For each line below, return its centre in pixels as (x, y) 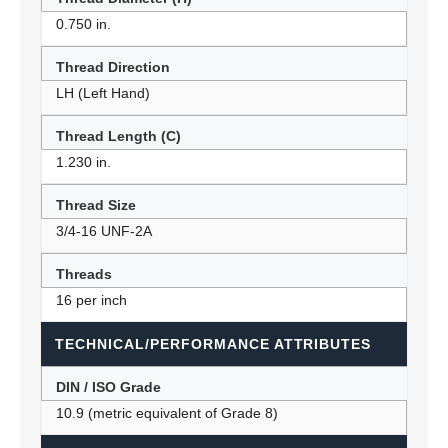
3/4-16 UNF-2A (104, 231)
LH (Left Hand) (103, 93)
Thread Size (96, 205)
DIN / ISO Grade (108, 387)
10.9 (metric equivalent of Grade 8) (167, 413)
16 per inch (91, 300)
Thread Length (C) (118, 136)
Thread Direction (113, 67)
